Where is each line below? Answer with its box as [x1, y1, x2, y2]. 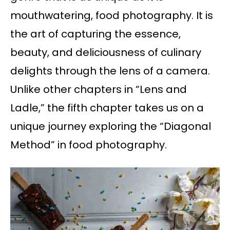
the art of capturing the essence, [10, 27, 181, 42]
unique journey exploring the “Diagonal [10, 119, 211, 134]
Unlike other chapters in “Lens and [10, 82, 187, 97]
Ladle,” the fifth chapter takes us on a [10, 101, 204, 116]
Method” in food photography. [10, 138, 167, 152]
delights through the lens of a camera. [10, 64, 210, 79]
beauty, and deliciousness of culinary [10, 45, 201, 60]
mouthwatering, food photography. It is [10, 8, 213, 23]
